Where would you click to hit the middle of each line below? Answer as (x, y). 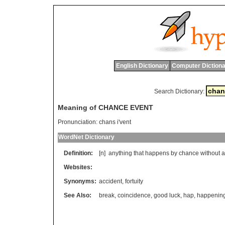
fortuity (134, 182)
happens (157, 153)
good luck (167, 196)
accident (110, 182)
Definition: (78, 153)
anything (120, 153)
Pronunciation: (78, 122)
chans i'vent (115, 122)
